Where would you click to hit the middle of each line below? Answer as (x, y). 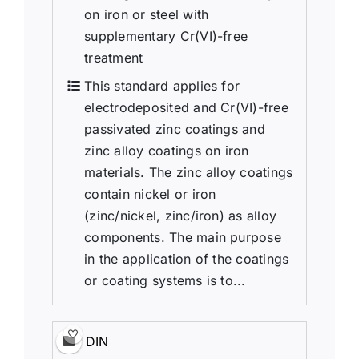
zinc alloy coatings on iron (167, 150)
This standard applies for (162, 85)
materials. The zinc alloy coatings (189, 172)
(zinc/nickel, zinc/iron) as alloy (181, 215)
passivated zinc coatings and (175, 129)
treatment (114, 57)
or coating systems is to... (165, 280)
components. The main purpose (183, 237)
